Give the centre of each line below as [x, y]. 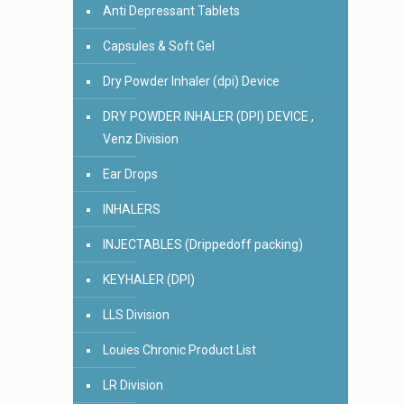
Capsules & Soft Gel [159, 46]
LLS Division [136, 315]
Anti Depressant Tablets [171, 11]
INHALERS [132, 209]
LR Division [133, 385]
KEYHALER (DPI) [149, 280]
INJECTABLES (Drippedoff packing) [203, 244]
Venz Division [141, 139]
